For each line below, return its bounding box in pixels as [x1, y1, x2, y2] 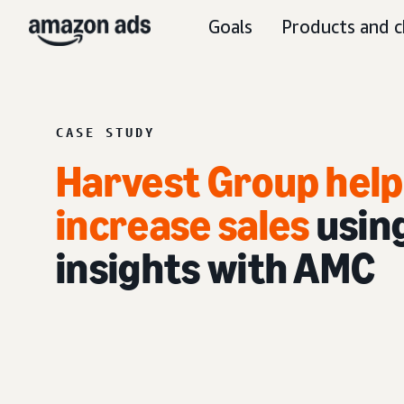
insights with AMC [56, 243, 376, 294]
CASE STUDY [56, 124, 155, 140]
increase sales [56, 199, 310, 251]
